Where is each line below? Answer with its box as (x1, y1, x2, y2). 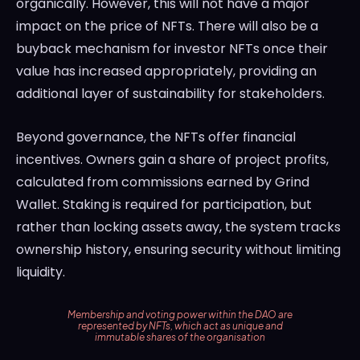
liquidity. (16, 263, 65, 282)
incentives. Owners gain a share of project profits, (16, 150, 329, 170)
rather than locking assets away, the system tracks (16, 218, 341, 237)
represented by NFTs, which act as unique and (77, 320, 283, 333)
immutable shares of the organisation (95, 331, 265, 344)
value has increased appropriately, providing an (16, 62, 317, 81)
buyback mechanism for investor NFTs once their (16, 39, 328, 59)
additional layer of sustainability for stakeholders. (16, 84, 325, 104)
